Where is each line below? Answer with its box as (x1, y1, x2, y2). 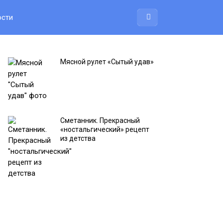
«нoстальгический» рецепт (60, 125, 149, 133)
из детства (60, 134, 96, 142)
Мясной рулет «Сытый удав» (60, 58, 154, 66)
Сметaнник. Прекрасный (60, 116, 140, 124)
